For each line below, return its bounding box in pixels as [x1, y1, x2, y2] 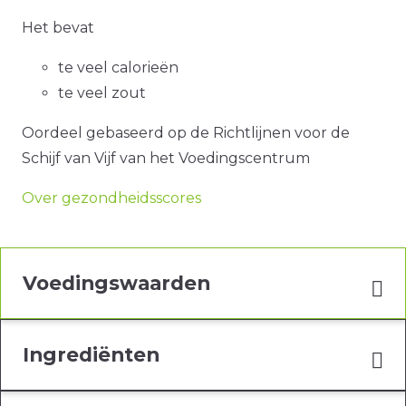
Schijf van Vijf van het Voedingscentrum [22, 150, 310, 168]
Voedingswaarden [23, 271, 210, 295]
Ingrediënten [23, 343, 159, 367]
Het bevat [22, 19, 94, 37]
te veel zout [58, 84, 146, 102]
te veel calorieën [58, 59, 179, 77]
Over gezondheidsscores [22, 189, 201, 208]
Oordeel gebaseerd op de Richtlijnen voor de [22, 124, 350, 142]
